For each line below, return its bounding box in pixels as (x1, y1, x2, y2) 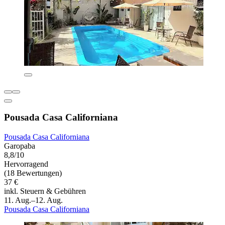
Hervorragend (4, 160, 48, 169)
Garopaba (4, 142, 35, 151)
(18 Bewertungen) (4, 169, 62, 178)
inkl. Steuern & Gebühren (4, 187, 86, 196)
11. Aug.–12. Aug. (4, 196, 63, 205)
